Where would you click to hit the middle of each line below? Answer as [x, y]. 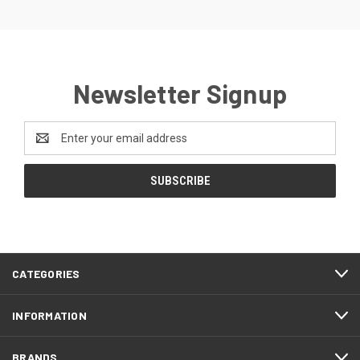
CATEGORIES [46, 274]
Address [45, 147]
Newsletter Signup [180, 94]
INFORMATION [49, 316]
